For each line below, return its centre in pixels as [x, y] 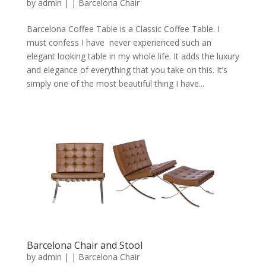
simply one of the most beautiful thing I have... [115, 83]
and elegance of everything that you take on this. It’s [127, 69]
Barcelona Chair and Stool [84, 245]
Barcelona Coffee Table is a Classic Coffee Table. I [123, 28]
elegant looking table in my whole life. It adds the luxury [133, 56]
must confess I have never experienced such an [119, 42]
